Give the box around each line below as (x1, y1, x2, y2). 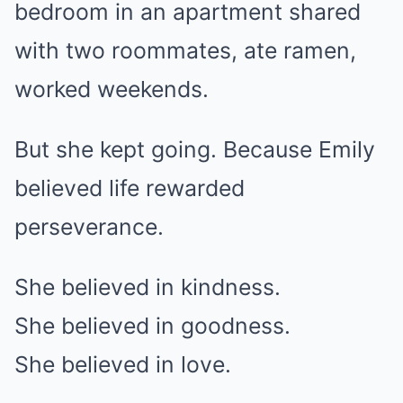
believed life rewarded (14, 175, 245, 201)
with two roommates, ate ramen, (14, 37, 356, 64)
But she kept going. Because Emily (14, 136, 375, 163)
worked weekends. (14, 76, 209, 103)
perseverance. (14, 213, 164, 240)
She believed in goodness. (14, 312, 291, 339)
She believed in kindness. (14, 273, 281, 300)
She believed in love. (14, 351, 231, 378)
